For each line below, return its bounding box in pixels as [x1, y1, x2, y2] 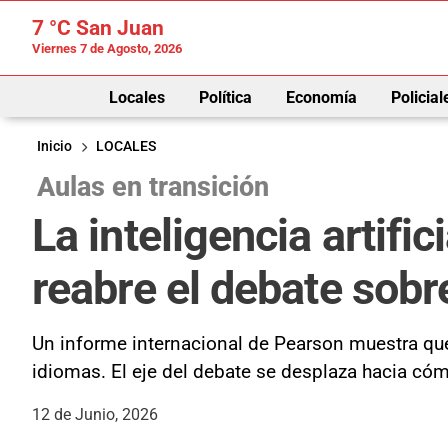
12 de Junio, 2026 [32, 404, 158, 424]
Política [198, 87, 252, 107]
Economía [285, 87, 357, 107]
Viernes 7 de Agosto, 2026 [32, 41, 182, 56]
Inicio [37, 137, 72, 155]
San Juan [71, 16, 164, 40]
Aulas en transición [37, 170, 269, 203]
